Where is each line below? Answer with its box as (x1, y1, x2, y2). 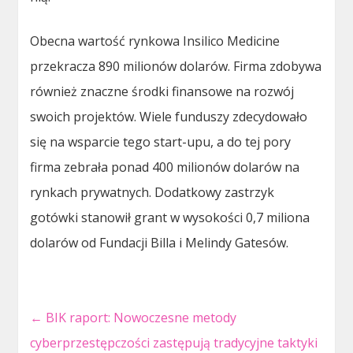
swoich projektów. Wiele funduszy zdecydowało (30, 108, 308, 126)
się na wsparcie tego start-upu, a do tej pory (30, 133, 292, 151)
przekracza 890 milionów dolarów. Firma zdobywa (30, 58, 322, 76)
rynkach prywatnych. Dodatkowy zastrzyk (30, 184, 275, 202)
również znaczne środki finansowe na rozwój (30, 83, 295, 101)
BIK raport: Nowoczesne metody (43, 309, 237, 327)
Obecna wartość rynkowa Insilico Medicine (30, 32, 281, 50)
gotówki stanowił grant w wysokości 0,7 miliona (30, 209, 310, 227)
